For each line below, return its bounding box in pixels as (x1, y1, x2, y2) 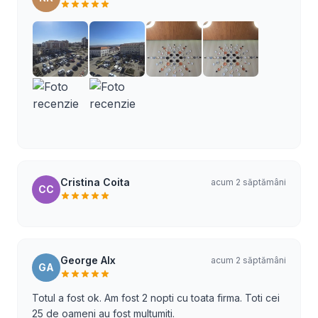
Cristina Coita (60, 176, 130, 188)
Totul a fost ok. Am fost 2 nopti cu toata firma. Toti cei (32, 292, 280, 304)
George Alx (60, 254, 116, 266)
